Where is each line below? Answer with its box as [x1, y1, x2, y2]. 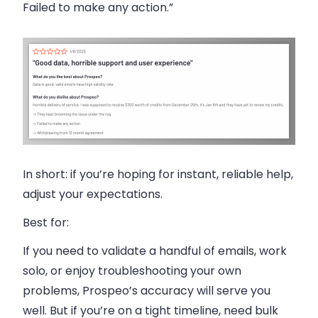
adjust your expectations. [23, 185, 163, 202]
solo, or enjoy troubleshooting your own [23, 262, 241, 279]
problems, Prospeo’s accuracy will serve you [23, 282, 270, 299]
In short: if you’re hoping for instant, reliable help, [23, 165, 293, 182]
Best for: [23, 214, 69, 231]
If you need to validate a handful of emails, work [23, 242, 287, 259]
